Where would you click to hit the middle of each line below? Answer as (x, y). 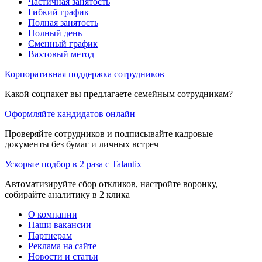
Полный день (55, 33)
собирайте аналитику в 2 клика (67, 194)
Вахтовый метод (61, 54)
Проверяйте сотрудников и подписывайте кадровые (109, 133)
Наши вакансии (60, 225)
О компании (53, 214)
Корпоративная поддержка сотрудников (85, 74)
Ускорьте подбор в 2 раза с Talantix (73, 164)
